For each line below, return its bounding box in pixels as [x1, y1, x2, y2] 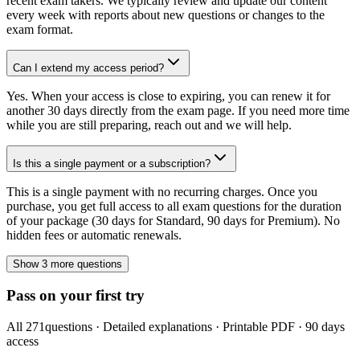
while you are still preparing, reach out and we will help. [6, 117, 292, 132]
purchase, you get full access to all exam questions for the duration [6, 198, 342, 213]
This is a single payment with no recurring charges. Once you [6, 184, 317, 198]
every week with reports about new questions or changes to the [6, 7, 325, 22]
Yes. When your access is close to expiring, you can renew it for [6, 88, 330, 103]
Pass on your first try [6, 287, 145, 305]
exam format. [6, 22, 73, 36]
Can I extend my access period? [13, 61, 164, 74]
